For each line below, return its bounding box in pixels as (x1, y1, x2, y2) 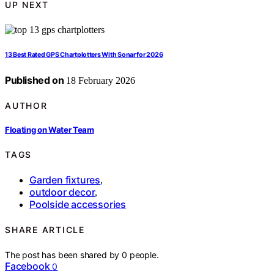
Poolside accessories (29, 198, 126, 210)
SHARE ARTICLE (5, 224, 85, 235)
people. (129, 249, 159, 260)
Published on (5, 73, 64, 86)
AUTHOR (5, 100, 48, 111)
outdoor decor (29, 186, 95, 198)
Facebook (5, 259, 50, 272)
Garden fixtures (29, 174, 100, 186)
